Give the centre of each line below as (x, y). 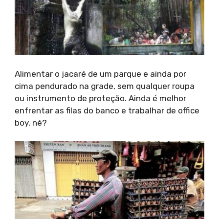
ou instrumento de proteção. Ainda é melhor (100, 98)
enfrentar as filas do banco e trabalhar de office (107, 110)
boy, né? (31, 122)
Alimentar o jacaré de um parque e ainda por (100, 74)
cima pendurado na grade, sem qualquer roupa (105, 86)
